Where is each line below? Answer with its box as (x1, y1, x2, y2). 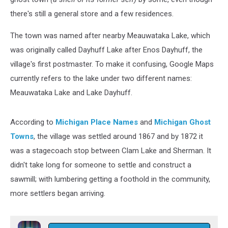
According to (10, 118, 55, 127)
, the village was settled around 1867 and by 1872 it (34, 132, 203, 141)
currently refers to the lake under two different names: (10, 74, 192, 83)
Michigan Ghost (154, 118, 211, 127)
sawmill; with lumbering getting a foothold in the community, (10, 175, 210, 184)
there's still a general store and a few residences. (10, 9, 174, 18)
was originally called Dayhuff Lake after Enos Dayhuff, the (10, 45, 203, 54)
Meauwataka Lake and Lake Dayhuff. (10, 88, 132, 97)
